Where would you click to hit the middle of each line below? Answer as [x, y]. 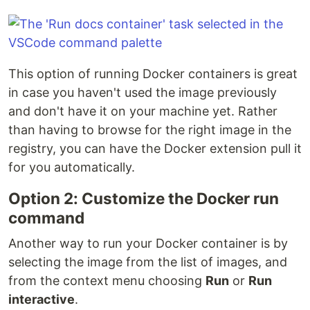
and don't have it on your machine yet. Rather [143, 111]
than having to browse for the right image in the [150, 130]
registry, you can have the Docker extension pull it [155, 148]
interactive [42, 299]
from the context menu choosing [107, 281]
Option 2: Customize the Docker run [144, 198]
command [46, 218]
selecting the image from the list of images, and [148, 262]
